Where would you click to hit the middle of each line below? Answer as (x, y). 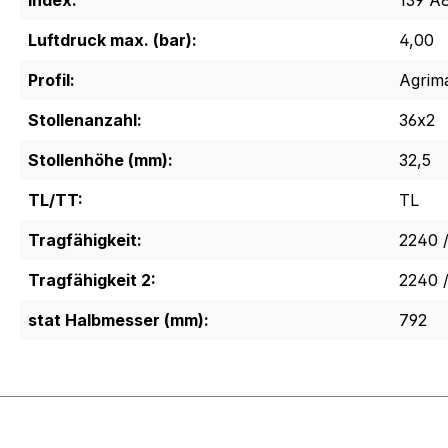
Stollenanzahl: (85, 120)
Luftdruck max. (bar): (112, 40)
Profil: (51, 80)
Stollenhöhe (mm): (100, 160)
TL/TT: (55, 200)
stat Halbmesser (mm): (118, 320)
